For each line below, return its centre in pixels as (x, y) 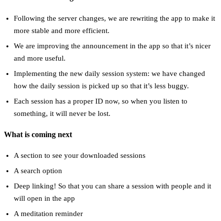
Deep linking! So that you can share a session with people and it (112, 186)
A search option (38, 171)
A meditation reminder (48, 214)
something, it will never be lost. (62, 113)
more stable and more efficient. (62, 30)
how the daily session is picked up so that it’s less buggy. (101, 86)
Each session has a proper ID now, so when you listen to (101, 101)
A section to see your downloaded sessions (80, 156)
